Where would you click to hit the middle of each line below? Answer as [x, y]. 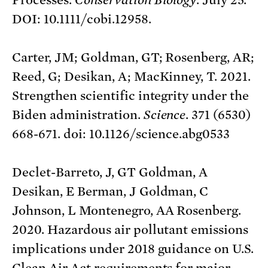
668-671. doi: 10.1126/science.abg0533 [121, 134]
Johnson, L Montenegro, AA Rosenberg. [127, 210]
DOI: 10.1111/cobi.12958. [82, 19]
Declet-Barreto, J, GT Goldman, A [110, 172]
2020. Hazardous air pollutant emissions [130, 229]
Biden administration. [78, 115]
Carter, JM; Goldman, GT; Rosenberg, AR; [133, 57]
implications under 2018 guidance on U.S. [133, 249]
